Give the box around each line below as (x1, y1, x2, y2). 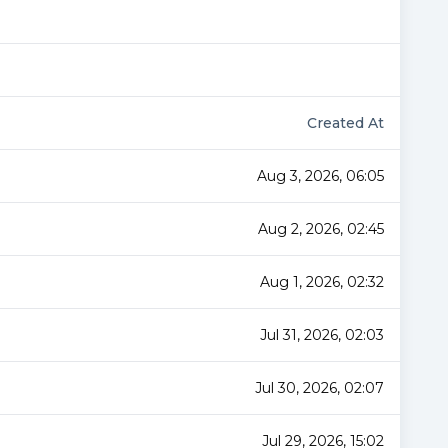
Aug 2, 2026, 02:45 (258, 220, 384, 238)
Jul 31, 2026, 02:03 (260, 326, 384, 344)
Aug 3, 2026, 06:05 (257, 167, 384, 185)
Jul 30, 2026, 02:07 (255, 379, 384, 397)
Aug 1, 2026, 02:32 (260, 273, 384, 291)
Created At (307, 114, 384, 132)
